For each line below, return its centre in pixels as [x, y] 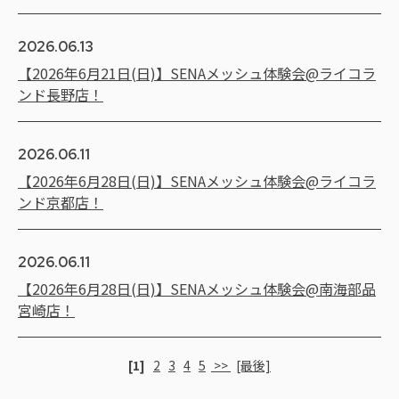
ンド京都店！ [61, 202]
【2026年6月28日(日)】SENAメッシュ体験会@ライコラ [197, 180]
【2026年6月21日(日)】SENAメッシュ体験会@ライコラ [197, 73]
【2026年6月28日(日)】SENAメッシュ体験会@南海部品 [197, 288]
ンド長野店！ [61, 94]
